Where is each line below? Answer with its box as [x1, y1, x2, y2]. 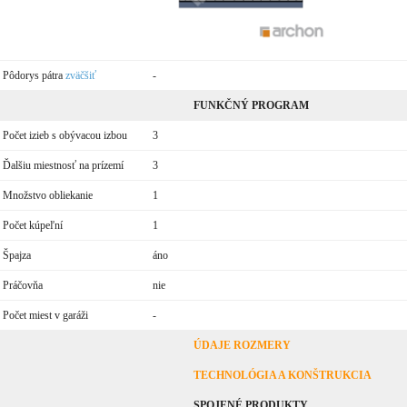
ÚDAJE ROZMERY [193, 338, 291, 352]
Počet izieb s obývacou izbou [2, 128, 127, 142]
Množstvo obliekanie [2, 188, 93, 202]
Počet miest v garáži [2, 308, 88, 322]
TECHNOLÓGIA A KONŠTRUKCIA [193, 368, 372, 382]
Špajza [2, 248, 31, 262]
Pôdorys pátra [2, 68, 65, 82]
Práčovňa [2, 278, 43, 292]
